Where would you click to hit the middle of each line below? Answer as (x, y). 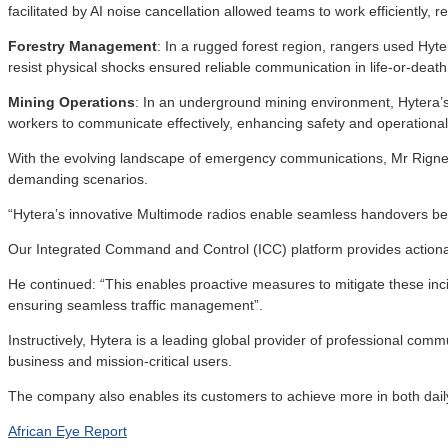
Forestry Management (82, 45)
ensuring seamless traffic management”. (135, 304)
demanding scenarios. (78, 178)
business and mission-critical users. (120, 360)
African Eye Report (67, 430)
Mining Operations (71, 101)
